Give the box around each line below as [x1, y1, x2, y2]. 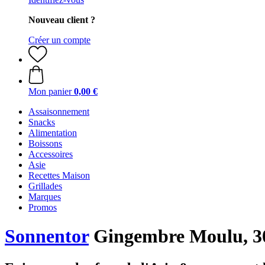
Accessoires [28, 149, 73, 159]
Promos [28, 202, 57, 212]
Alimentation [28, 128, 77, 138]
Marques [28, 192, 61, 202]
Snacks [28, 117, 55, 127]
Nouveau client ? [28, 15, 95, 25]
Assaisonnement [28, 106, 89, 117]
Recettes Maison [28, 170, 90, 180]
